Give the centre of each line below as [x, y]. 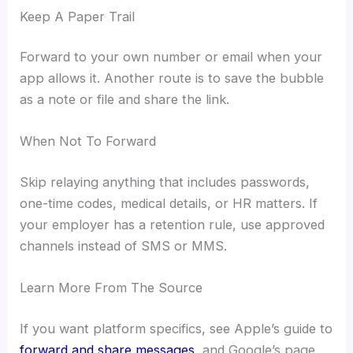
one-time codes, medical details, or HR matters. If [169, 203]
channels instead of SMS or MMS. [124, 245]
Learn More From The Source [111, 288]
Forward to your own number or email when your [171, 57]
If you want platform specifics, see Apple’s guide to [176, 328]
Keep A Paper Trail [78, 16]
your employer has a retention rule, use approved [173, 224]
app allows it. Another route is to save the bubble [172, 78]
